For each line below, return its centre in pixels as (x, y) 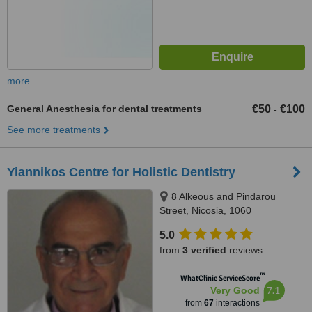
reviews (244, 250)
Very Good (235, 290)
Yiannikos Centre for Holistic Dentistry (121, 172)
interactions (236, 303)
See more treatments (54, 130)
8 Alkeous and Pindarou (224, 196)
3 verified (204, 250)
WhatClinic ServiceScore (220, 278)
